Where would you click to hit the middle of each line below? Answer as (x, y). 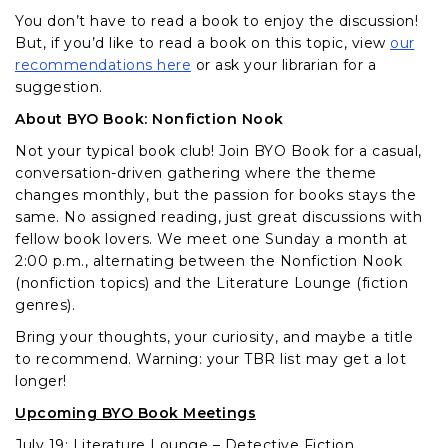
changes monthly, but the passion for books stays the (215, 195)
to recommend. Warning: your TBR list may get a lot (210, 359)
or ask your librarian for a (283, 65)
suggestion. (59, 87)
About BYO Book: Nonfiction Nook (149, 119)
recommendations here (103, 65)
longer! (41, 381)
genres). (45, 305)
